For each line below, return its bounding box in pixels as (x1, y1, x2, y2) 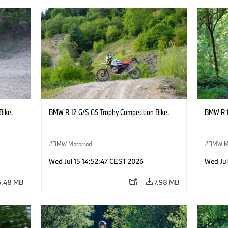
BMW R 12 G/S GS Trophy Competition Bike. (48, 107, 169, 117)
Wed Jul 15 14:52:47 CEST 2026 (48, 156, 144, 166)
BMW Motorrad (52, 139, 92, 148)
